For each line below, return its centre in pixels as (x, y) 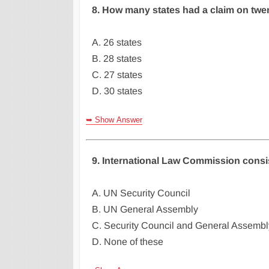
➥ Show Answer (114, 120)
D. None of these (128, 242)
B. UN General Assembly (145, 209)
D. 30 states (117, 91)
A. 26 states (117, 42)
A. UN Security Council (141, 193)
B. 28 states (117, 59)
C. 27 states (117, 75)
